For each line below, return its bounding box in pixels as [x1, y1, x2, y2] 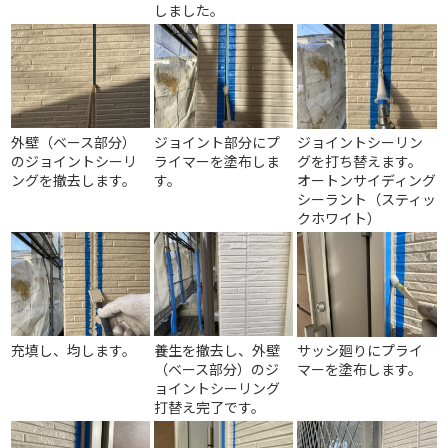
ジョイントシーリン [297, 132, 424, 152]
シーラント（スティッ [297, 189, 437, 209]
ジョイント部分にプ [154, 132, 281, 152]
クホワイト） [297, 208, 382, 228]
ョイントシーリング [154, 378, 281, 398]
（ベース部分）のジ [154, 359, 280, 379]
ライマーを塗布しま [154, 151, 281, 171]
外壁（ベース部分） [11, 132, 137, 152]
